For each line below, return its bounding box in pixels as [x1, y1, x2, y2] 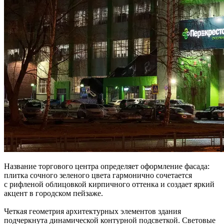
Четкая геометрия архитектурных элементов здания [4, 206, 181, 215]
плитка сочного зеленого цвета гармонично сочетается [4, 170, 192, 179]
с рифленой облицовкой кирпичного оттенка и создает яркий [4, 179, 214, 188]
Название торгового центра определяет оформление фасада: [4, 161, 209, 170]
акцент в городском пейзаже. [4, 188, 103, 197]
